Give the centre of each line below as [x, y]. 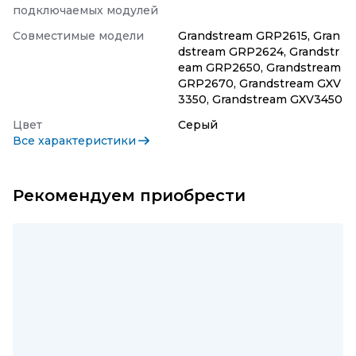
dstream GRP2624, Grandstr [259, 52]
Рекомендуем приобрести [129, 195]
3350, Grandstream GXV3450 [260, 99]
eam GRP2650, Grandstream [259, 68]
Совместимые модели [78, 36]
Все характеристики [74, 141]
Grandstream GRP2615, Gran [259, 36]
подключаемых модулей [85, 10]
